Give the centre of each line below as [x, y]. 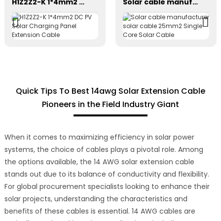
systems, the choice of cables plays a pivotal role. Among [104, 149]
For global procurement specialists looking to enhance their [107, 186]
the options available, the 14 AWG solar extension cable [99, 162]
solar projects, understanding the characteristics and [96, 199]
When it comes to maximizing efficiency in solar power [99, 137]
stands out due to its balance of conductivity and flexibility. [107, 174]
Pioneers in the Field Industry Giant [110, 104]
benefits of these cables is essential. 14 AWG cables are [100, 211]
